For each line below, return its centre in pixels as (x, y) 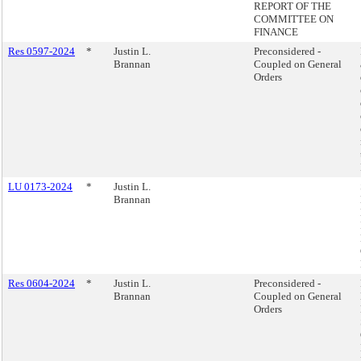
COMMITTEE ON (294, 19)
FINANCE (276, 32)
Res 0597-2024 (41, 51)
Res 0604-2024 (41, 283)
